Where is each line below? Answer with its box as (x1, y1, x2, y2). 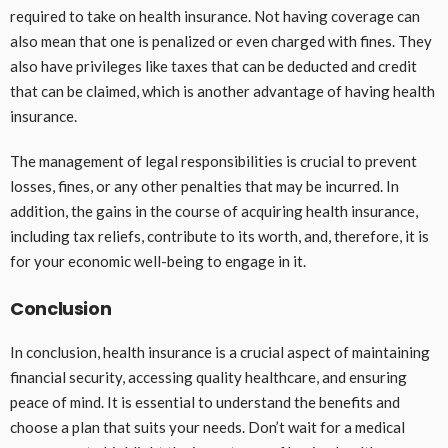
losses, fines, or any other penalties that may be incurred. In (10, 177, 399, 196)
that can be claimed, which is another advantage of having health (10, 82, 435, 101)
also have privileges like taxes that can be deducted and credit (10, 57, 417, 76)
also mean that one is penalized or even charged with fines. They (10, 32, 432, 51)
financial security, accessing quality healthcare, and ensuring (10, 368, 407, 387)
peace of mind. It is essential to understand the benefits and (10, 393, 400, 412)
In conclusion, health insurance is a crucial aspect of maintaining (10, 343, 430, 362)
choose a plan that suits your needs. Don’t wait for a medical (10, 418, 405, 437)
